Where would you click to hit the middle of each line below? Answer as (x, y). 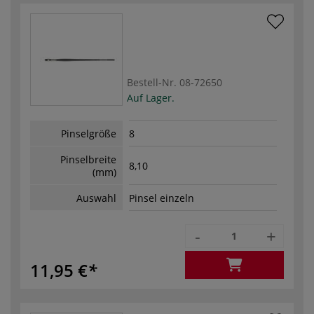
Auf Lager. (151, 97)
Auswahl (96, 198)
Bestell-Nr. (152, 82)
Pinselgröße (89, 133)
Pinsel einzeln (162, 198)
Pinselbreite (88, 159)
